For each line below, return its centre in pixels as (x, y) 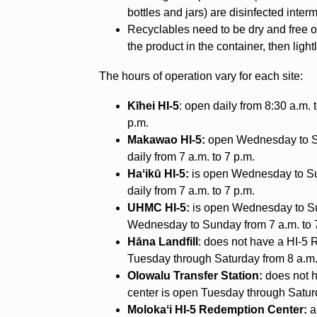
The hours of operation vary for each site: (201, 76)
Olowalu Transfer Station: (195, 275)
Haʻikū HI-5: (158, 173)
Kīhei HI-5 (154, 105)
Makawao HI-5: (167, 139)
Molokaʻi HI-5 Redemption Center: (218, 309)
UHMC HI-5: (159, 207)
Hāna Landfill (163, 241)
